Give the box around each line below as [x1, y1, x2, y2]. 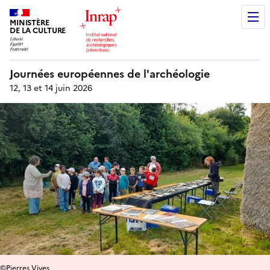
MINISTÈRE [10, 17, 49, 29]
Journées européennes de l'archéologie [10, 66, 210, 82]
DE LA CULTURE [10, 25, 66, 37]
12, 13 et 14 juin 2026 [10, 82, 92, 95]
